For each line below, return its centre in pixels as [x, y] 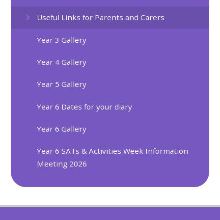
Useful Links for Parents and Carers [101, 17]
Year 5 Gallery [62, 84]
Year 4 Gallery [62, 62]
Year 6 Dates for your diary [85, 106]
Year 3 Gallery [62, 40]
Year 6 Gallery [62, 129]
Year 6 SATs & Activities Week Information [113, 151]
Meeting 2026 [62, 164]
